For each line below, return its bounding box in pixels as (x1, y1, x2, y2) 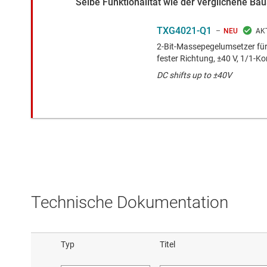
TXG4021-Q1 (157, 24, 212, 36)
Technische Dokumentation (31, 192, 228, 212)
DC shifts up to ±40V (157, 70, 232, 80)
